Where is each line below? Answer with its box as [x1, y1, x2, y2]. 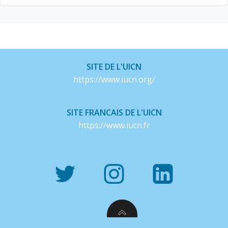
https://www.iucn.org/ [73, 74, 155, 85]
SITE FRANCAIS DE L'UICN [66, 107, 162, 118]
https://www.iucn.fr [78, 120, 150, 131]
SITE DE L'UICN [87, 61, 141, 72]
